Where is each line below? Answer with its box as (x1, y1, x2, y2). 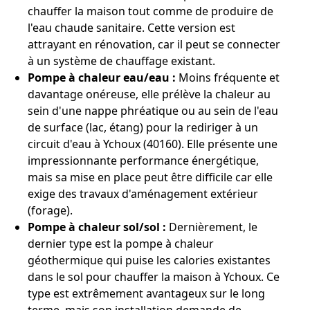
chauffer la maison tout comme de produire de (28, 3, 273, 19)
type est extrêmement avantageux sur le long (28, 286, 265, 301)
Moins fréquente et (176, 70, 280, 85)
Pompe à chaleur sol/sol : (28, 219, 166, 235)
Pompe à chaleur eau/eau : (28, 70, 176, 85)
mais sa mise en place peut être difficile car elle (28, 170, 273, 185)
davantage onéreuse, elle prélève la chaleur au (28, 86, 271, 102)
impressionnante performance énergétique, (28, 153, 259, 168)
